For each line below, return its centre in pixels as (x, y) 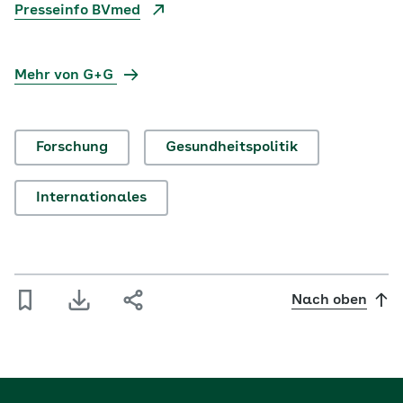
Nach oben (329, 300)
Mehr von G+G (66, 76)
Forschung (72, 148)
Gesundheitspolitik (232, 148)
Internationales (91, 198)
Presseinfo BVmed (77, 11)
